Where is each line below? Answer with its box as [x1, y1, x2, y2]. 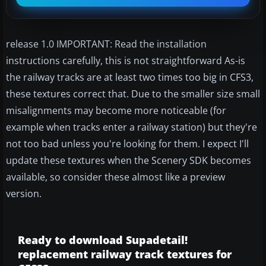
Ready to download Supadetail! [18, 232, 188, 247]
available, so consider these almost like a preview [6, 170, 225, 183]
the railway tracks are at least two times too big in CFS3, [6, 70, 254, 84]
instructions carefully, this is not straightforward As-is [6, 53, 245, 67]
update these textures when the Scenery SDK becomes [6, 153, 251, 167]
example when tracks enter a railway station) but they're [6, 120, 257, 134]
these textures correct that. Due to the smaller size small [6, 87, 260, 100]
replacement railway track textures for [18, 246, 232, 261]
